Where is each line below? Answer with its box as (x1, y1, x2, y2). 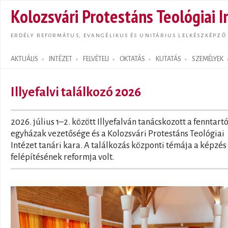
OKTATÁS (120, 55, 145, 63)
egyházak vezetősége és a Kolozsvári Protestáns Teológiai (11, 129, 224, 138)
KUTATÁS (156, 55, 181, 63)
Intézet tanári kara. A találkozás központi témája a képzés (11, 140, 226, 150)
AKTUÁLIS (11, 55, 38, 63)
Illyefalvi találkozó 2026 (11, 85, 141, 99)
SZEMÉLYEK (192, 55, 223, 63)
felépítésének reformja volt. (11, 152, 114, 162)
